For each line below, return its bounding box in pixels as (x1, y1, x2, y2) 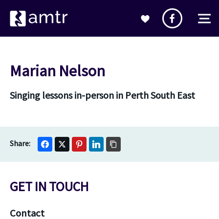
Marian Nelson (10, 61, 105, 81)
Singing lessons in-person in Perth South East (10, 89, 195, 101)
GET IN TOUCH (10, 178, 88, 195)
